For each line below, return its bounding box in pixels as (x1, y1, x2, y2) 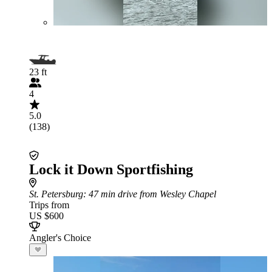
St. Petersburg (29, 189, 83, 199)
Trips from (29, 200, 69, 210)
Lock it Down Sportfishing (29, 161, 193, 177)
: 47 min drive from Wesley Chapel (83, 189, 216, 199)
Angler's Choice (29, 233, 91, 243)
